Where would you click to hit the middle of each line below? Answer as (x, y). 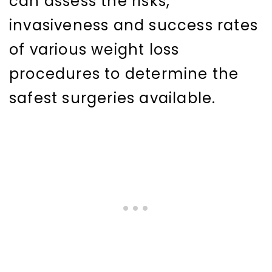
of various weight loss (94, 50)
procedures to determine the (124, 74)
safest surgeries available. (113, 98)
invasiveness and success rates (134, 25)
